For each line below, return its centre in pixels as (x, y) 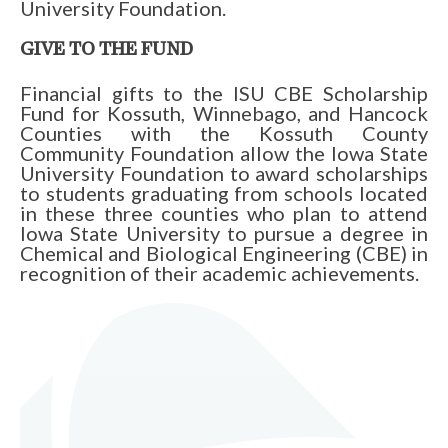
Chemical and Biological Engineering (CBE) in (224, 253)
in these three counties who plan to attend (224, 213)
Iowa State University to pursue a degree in (224, 233)
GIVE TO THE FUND (106, 51)
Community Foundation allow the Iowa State (224, 153)
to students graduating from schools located (224, 193)
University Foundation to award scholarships (224, 173)
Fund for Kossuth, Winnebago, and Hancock (224, 113)
